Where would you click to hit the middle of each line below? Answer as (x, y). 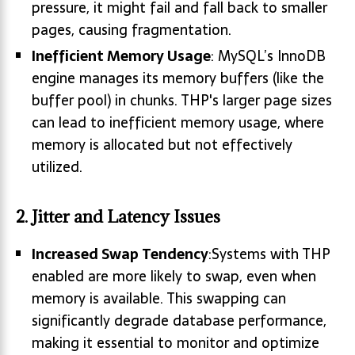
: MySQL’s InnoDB (268, 56)
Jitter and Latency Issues (126, 217)
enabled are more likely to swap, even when (174, 277)
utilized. (57, 167)
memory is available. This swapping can (159, 299)
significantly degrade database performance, (179, 321)
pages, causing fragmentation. (132, 30)
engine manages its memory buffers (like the (178, 78)
